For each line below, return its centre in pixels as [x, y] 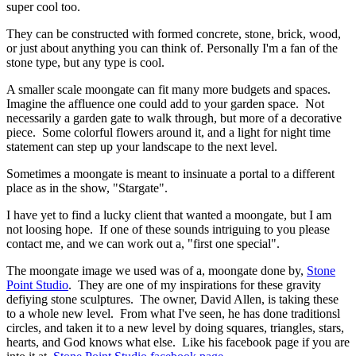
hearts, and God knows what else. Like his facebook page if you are [178, 342]
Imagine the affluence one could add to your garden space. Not [165, 103]
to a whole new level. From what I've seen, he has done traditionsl [173, 313]
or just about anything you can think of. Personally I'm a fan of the [172, 48]
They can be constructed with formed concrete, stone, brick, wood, [174, 33]
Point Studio [37, 284]
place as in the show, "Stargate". [90, 188]
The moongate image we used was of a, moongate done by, [157, 270]
